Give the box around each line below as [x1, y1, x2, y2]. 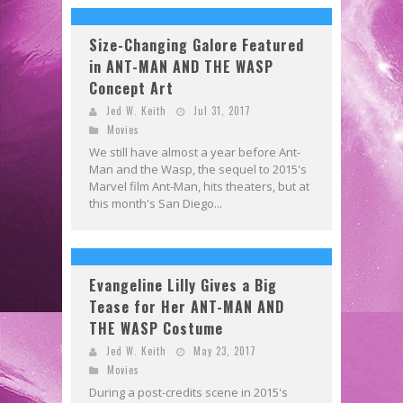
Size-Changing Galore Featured [89, 33, 304, 56]
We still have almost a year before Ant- [89, 143, 300, 160]
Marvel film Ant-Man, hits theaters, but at [89, 177, 309, 194]
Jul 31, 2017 [193, 103, 251, 118]
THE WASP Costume [89, 317, 223, 339]
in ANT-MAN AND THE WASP [89, 55, 273, 77]
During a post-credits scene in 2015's [89, 383, 288, 400]
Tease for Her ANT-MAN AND [89, 295, 284, 318]
